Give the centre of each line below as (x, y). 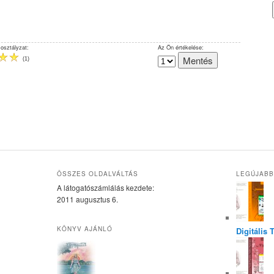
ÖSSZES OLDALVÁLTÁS (97, 173)
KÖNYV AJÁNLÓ (84, 229)
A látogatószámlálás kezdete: (105, 187)
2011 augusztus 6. (87, 199)
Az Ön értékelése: (180, 47)
